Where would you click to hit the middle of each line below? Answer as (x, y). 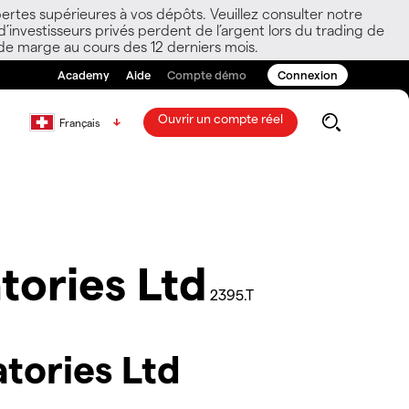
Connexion (308, 74)
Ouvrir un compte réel (220, 118)
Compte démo (207, 74)
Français (80, 122)
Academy (84, 74)
